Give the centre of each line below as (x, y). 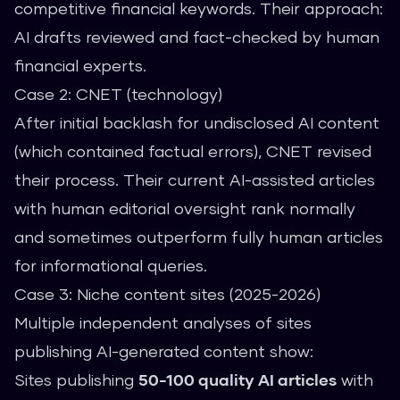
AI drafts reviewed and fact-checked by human (197, 37)
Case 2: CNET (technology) (118, 94)
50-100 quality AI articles (237, 379)
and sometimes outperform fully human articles (199, 237)
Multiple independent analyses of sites (163, 322)
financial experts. (80, 65)
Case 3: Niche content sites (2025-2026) (167, 294)
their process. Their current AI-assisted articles (195, 179)
